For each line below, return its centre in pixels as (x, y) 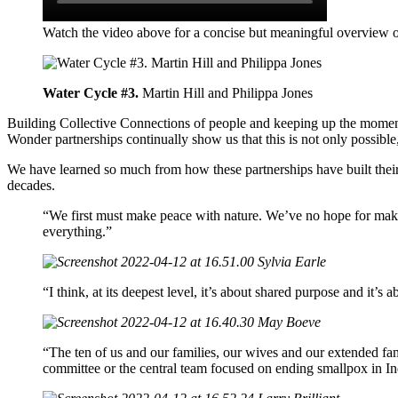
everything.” (77, 231)
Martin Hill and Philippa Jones (226, 92)
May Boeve (289, 322)
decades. (31, 185)
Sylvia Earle (292, 261)
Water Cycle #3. (91, 92)
